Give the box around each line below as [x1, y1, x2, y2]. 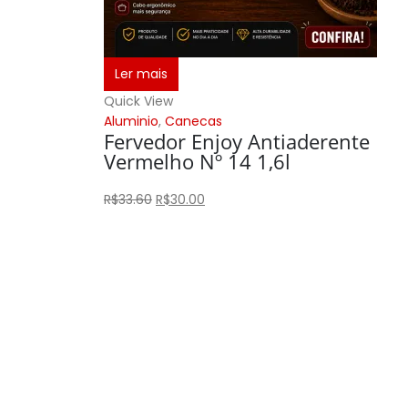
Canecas [165, 112, 222, 130]
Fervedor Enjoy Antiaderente [104, 127, 370, 155]
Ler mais [115, 65, 168, 83]
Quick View [104, 92, 173, 110]
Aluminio [104, 112, 158, 130]
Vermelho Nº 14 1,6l [104, 148, 291, 175]
